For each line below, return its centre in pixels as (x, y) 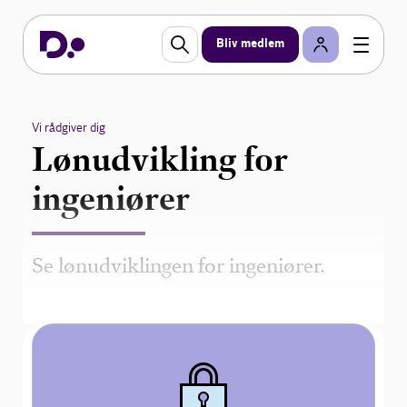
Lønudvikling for (160, 159)
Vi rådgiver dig (69, 128)
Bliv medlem (250, 44)
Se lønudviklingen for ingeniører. (179, 266)
